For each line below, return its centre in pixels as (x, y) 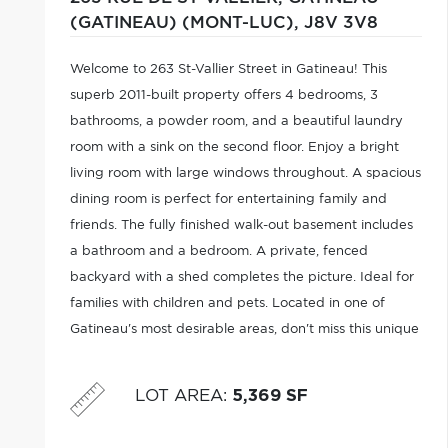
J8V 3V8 (340, 23)
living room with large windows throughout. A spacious (245, 173)
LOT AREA (178, 395)
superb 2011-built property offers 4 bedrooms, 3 (223, 95)
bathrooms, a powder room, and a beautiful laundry (236, 121)
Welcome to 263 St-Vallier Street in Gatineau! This (228, 69)
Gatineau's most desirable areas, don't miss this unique (244, 329)
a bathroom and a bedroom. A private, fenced (218, 251)
